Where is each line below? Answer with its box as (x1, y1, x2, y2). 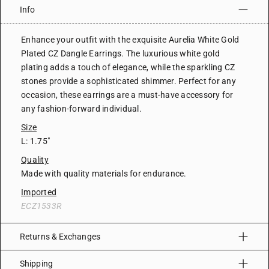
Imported (21, 187, 56, 198)
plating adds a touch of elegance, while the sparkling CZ (21, 62, 235, 73)
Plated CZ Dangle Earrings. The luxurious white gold (21, 49, 220, 59)
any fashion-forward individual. (21, 104, 142, 114)
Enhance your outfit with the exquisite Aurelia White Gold (21, 35, 240, 45)
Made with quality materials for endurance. (21, 169, 189, 179)
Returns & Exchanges (20, 232, 100, 242)
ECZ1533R (21, 201, 61, 211)
